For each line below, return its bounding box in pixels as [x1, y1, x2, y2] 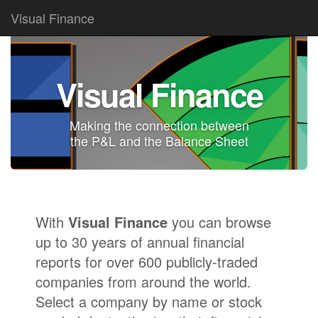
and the [115, 131, 165, 150]
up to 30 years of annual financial [35, 231, 244, 252]
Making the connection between [69, 116, 249, 134]
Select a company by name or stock [35, 291, 262, 312]
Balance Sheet [165, 131, 248, 150]
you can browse [168, 212, 271, 232]
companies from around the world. [35, 271, 251, 292]
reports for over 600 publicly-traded [35, 251, 258, 272]
